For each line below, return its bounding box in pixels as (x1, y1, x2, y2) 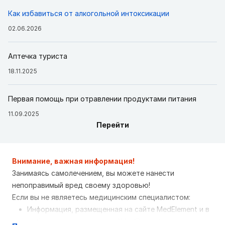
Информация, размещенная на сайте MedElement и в (27, 204, 209, 213)
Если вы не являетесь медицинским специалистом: (12, 192, 190, 201)
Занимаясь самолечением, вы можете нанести (12, 168, 174, 177)
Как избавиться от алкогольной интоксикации (8, 9, 169, 18)
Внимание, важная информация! (12, 156, 135, 165)
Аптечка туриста (8, 51, 67, 60)
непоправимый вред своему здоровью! (12, 180, 150, 189)
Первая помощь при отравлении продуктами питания (8, 94, 196, 103)
